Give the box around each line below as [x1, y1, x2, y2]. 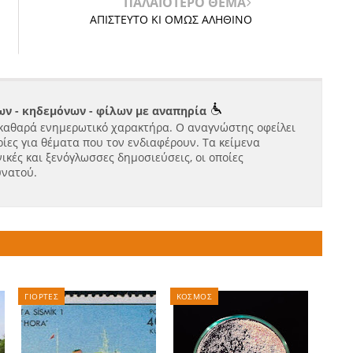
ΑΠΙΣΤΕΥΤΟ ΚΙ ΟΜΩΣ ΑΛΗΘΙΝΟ [89, 12, 252, 27]
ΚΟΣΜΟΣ [176, 291, 213, 302]
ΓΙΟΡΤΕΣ [24, 291, 59, 302]
